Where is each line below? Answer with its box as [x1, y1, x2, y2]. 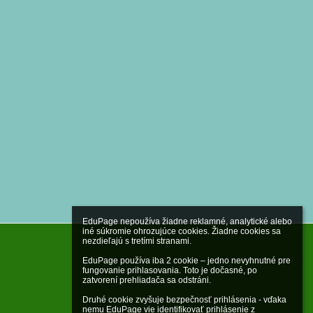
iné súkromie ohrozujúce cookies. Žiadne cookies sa [82, 226, 281, 236]
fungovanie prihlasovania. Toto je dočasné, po [82, 265, 257, 275]
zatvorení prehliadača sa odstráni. [82, 275, 211, 285]
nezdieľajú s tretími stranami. [82, 236, 191, 246]
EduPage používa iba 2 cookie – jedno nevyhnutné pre [82, 256, 291, 265]
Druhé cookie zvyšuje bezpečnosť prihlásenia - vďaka [82, 295, 286, 305]
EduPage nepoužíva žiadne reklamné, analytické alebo [82, 217, 292, 226]
